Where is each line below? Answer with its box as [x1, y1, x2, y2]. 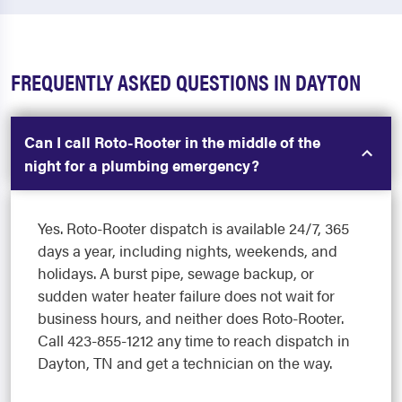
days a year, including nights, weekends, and [38, 240, 337, 262]
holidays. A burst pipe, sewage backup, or [38, 262, 314, 284]
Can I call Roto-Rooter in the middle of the [24, 131, 320, 153]
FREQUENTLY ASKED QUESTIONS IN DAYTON [11, 66, 361, 98]
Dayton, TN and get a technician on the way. [38, 352, 332, 374]
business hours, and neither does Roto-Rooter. [38, 307, 344, 329]
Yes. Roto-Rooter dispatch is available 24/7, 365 [38, 217, 349, 240]
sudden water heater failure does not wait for [38, 284, 335, 307]
